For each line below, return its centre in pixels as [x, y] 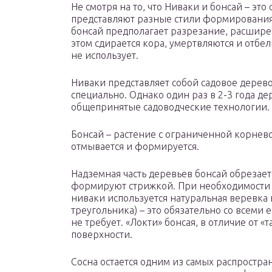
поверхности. [102, 235]
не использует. [105, 56]
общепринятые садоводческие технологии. [170, 107]
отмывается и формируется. [135, 147]
